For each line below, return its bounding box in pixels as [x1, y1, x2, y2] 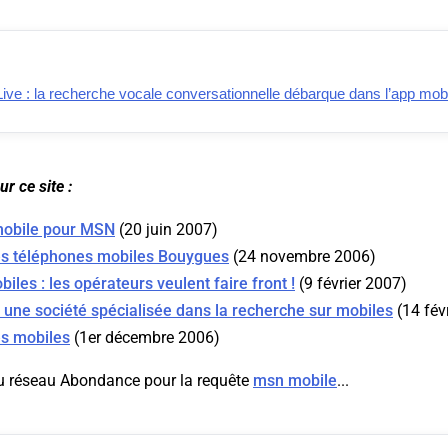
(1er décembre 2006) [70, 328, 220, 348]
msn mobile [253, 371, 337, 391]
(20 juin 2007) [115, 220, 218, 240]
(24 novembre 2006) [229, 247, 376, 267]
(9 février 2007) [295, 274, 407, 294]
